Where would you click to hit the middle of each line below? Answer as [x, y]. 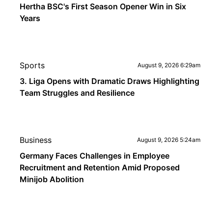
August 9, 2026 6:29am [169, 65]
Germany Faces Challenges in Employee [95, 156]
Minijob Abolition [52, 179]
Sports [32, 65]
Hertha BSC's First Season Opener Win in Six [103, 6]
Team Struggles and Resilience [77, 93]
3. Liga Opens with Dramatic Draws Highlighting [110, 81]
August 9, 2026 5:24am [169, 140]
